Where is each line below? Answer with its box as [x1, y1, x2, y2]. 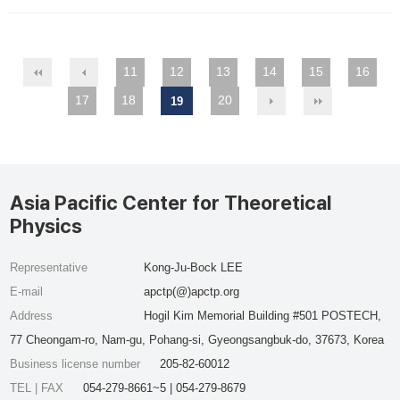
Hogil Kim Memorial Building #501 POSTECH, [143, 309, 381, 322]
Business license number [10, 357, 145, 371]
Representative [10, 261, 88, 274]
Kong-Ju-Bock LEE [143, 261, 243, 274]
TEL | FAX [10, 381, 68, 395]
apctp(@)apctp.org [143, 285, 239, 298]
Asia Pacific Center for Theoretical [10, 191, 332, 214]
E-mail [10, 285, 44, 298]
